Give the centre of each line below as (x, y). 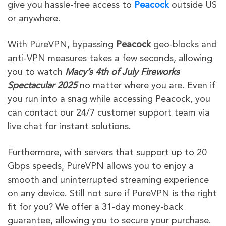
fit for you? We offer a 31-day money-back (95, 208)
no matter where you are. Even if (146, 86)
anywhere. (40, 19)
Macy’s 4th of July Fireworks (122, 72)
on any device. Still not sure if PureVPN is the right (112, 194)
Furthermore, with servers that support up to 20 (107, 153)
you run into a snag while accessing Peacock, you (109, 100)
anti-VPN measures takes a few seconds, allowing (110, 59)
